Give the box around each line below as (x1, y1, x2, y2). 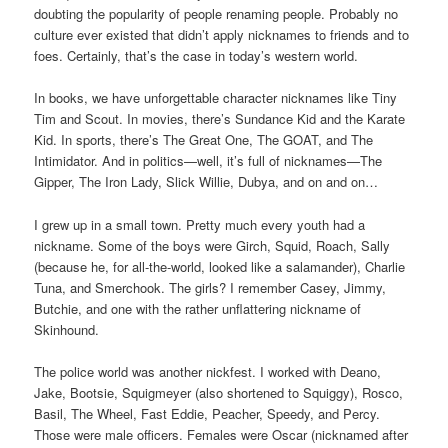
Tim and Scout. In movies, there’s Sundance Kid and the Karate (34, 109, 406, 129)
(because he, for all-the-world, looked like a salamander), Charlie (34, 256, 406, 276)
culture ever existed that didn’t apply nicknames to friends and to (34, 25, 410, 45)
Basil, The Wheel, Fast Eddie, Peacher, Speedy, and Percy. (34, 403, 381, 423)
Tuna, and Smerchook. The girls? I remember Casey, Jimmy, (34, 277, 387, 297)
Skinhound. (34, 319, 100, 339)
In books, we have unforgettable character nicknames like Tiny (34, 88, 398, 108)
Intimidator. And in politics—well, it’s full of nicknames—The (34, 151, 383, 171)
